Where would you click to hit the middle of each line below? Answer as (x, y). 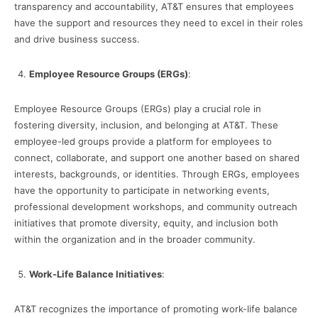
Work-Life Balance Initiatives (95, 274)
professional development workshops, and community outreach (156, 207)
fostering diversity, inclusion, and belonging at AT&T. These (146, 125)
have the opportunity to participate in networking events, (142, 191)
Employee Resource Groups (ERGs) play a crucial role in (138, 109)
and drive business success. (77, 39)
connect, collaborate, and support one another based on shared (157, 158)
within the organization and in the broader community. (135, 240)
